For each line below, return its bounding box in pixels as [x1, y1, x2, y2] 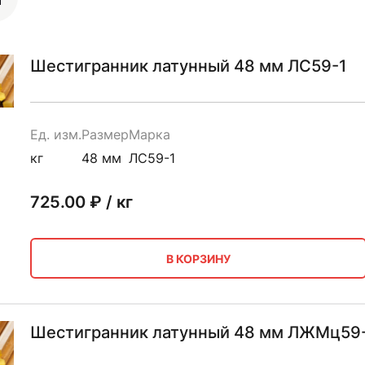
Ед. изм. [29, 126, 81, 143]
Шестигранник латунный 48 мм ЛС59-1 [29, 56, 346, 76]
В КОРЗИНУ [165, 251, 231, 266]
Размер [81, 126, 129, 143]
